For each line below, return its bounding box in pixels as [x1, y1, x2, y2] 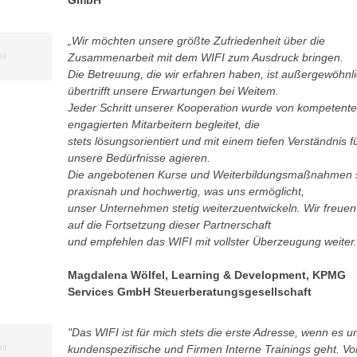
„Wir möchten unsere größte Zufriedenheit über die [67, 34, 325, 47]
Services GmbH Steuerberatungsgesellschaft [67, 285, 312, 298]
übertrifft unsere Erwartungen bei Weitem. [67, 84, 279, 97]
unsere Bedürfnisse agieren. [67, 151, 210, 164]
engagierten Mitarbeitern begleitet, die [67, 118, 260, 131]
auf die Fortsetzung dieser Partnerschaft [67, 218, 271, 231]
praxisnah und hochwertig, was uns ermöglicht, [67, 185, 304, 198]
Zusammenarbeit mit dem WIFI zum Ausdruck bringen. [67, 51, 343, 64]
